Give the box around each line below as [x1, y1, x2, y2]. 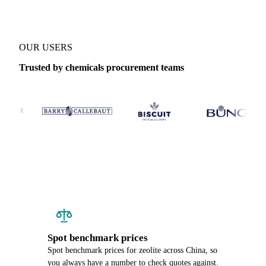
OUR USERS [19, 42, 72, 52]
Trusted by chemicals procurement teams [19, 62, 184, 72]
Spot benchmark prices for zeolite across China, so [47, 246, 217, 255]
